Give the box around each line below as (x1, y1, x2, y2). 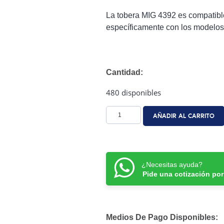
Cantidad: (106, 68, 143, 77)
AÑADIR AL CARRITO (153, 112, 214, 120)
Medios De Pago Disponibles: (106, 212, 218, 221)
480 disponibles (106, 87, 161, 98)
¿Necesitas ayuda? (141, 160, 202, 168)
